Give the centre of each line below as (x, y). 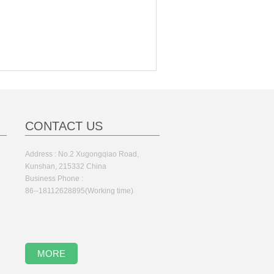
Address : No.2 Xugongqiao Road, (82, 154)
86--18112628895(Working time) (79, 191)
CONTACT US (64, 126)
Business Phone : (54, 179)
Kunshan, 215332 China (66, 166)
